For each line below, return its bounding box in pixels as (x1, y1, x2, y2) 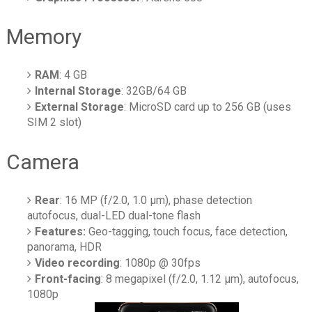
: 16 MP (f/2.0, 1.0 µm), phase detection (60, 193, 253, 207)
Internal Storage (35, 84, 122, 98)
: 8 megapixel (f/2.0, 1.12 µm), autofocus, (101, 272, 299, 286)
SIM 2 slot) (27, 116, 82, 130)
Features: (35, 224, 89, 238)
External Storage (35, 100, 125, 114)
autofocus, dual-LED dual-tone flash (27, 208, 201, 222)
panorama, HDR (27, 240, 102, 253)
